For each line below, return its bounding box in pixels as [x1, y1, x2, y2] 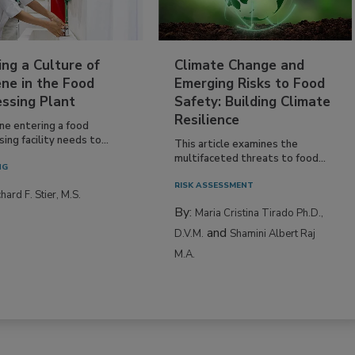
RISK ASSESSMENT [174, 179, 254, 191]
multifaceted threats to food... [174, 151, 326, 166]
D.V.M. [174, 226, 204, 241]
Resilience [174, 110, 240, 129]
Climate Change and [174, 55, 305, 74]
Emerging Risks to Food [174, 74, 326, 93]
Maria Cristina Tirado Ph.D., [195, 205, 324, 220]
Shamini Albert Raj [230, 226, 316, 241]
